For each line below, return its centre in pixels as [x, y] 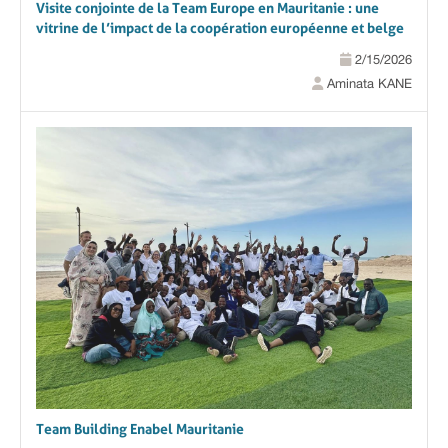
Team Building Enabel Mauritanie [140, 429]
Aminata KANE [367, 84]
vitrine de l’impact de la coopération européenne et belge [220, 28]
